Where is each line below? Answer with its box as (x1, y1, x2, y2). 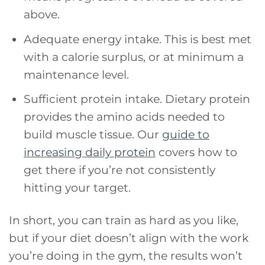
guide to (161, 127, 209, 142)
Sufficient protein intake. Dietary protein (23, 92, 250, 106)
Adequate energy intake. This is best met (23, 31, 251, 46)
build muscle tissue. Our (23, 127, 162, 142)
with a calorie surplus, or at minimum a (23, 49, 244, 64)
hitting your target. (23, 180, 131, 195)
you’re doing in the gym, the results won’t (9, 248, 243, 263)
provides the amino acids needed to (23, 109, 225, 124)
